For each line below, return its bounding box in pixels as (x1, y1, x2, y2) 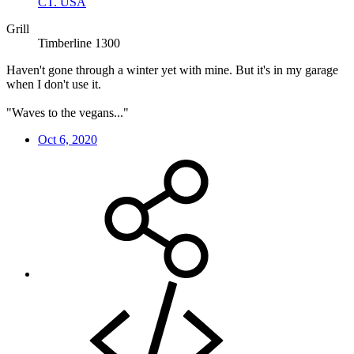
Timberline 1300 (38, 36, 120, 50)
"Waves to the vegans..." (6, 105, 129, 119)
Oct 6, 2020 (38, 132, 97, 146)
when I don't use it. (6, 77, 101, 91)
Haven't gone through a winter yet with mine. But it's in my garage (6, 62, 338, 77)
